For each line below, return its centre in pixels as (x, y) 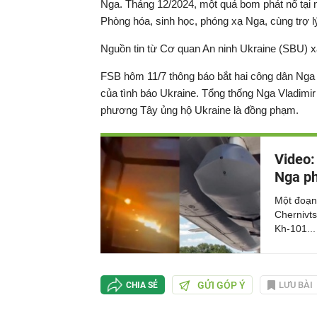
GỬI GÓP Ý (221, 285)
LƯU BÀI (295, 285)
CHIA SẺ (142, 285)
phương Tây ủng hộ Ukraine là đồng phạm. (200, 110)
